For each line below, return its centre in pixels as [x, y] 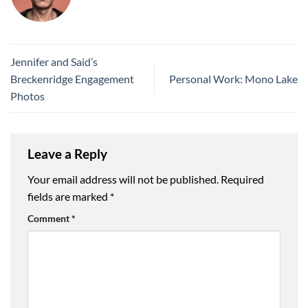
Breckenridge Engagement [72, 78]
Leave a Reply [69, 153]
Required [242, 179]
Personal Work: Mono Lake [233, 78]
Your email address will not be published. [123, 179]
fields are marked [69, 197]
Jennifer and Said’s [54, 61]
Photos [27, 96]
